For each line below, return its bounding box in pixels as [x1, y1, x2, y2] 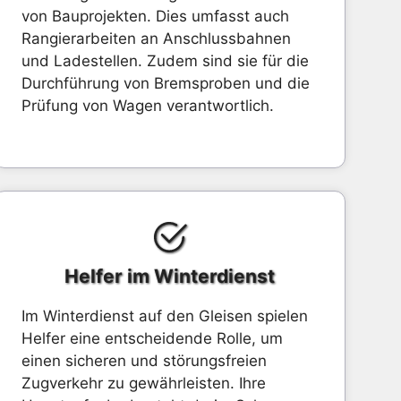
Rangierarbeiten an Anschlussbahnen [21, 30, 291, 47]
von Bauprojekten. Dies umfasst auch [21, 7, 289, 25]
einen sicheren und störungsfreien [21, 352, 267, 370]
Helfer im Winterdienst [64, 265, 275, 287]
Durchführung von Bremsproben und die [21, 74, 310, 92]
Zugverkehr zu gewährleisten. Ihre [21, 374, 266, 392]
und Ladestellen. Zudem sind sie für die [21, 52, 309, 70]
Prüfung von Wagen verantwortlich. [21, 97, 274, 115]
